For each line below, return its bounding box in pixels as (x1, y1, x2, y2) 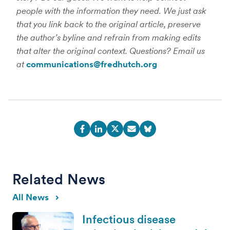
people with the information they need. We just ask (16, 5, 206, 16)
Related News (12, 170, 106, 188)
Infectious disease (82, 212, 176, 226)
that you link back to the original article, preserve (16, 18, 201, 29)
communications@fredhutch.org (26, 59, 157, 69)
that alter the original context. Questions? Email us (16, 45, 205, 56)
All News (12, 191, 49, 202)
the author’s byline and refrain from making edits (16, 32, 201, 43)
